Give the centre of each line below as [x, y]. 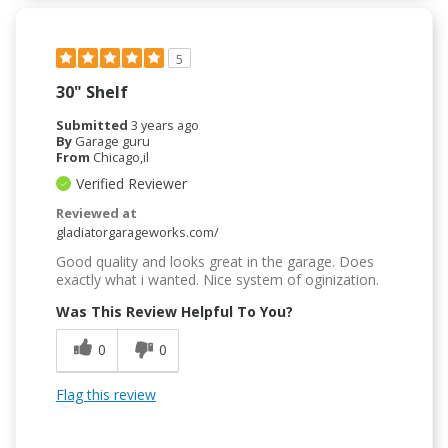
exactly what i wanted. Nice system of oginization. [217, 279]
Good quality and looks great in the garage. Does [215, 261]
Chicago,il [121, 156]
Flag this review [106, 394]
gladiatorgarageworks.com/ [137, 231]
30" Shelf [92, 91]
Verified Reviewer [131, 183]
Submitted [93, 124]
